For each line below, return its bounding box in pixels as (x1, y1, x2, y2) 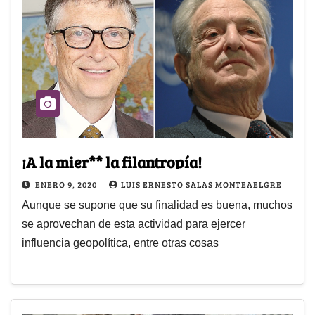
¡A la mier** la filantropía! (22, 150, 202, 172)
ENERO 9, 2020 (35, 178, 99, 190)
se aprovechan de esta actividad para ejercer (22, 217, 245, 230)
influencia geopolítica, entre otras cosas (22, 236, 219, 249)
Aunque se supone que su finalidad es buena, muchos (22, 198, 292, 211)
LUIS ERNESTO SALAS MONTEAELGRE (121, 178, 282, 190)
